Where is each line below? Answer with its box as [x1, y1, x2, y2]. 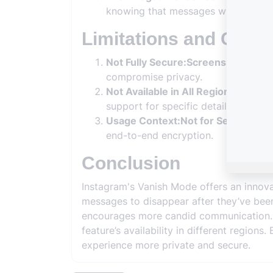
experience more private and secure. [82, 239, 250, 251]
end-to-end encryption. [106, 129, 213, 141]
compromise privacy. [106, 71, 202, 83]
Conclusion [82, 153, 180, 173]
